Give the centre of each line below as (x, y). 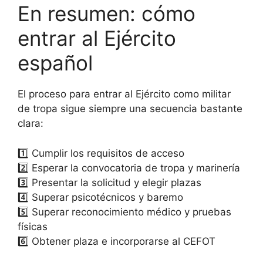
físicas (33, 226)
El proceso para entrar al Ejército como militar (124, 94)
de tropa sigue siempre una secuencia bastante (130, 109)
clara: (31, 124)
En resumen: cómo (107, 14)
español (55, 63)
